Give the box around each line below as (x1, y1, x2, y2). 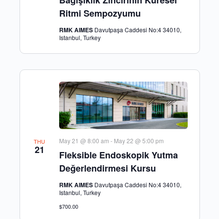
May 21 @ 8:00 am (59, 136, 109, 145)
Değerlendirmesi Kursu (59, 162, 156, 175)
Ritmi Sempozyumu (59, 6, 141, 20)
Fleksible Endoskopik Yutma (59, 149, 178, 162)
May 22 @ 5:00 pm (113, 136, 164, 145)
